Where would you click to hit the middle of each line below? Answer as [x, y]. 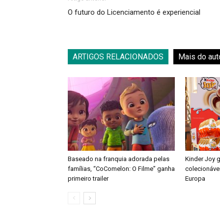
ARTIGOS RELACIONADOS [118, 57]
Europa [195, 179]
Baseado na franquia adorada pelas [119, 159]
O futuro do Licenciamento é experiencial [134, 12]
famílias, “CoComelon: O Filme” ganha [121, 169]
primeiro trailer [88, 179]
